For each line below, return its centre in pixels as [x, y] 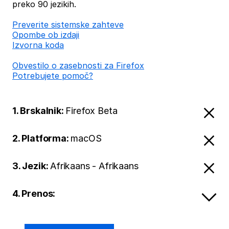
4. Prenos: [34, 193]
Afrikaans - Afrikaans [94, 166]
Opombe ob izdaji [46, 35]
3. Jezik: [31, 166]
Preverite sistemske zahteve [68, 25]
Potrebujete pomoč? [53, 76]
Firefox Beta [91, 111]
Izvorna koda [38, 45]
